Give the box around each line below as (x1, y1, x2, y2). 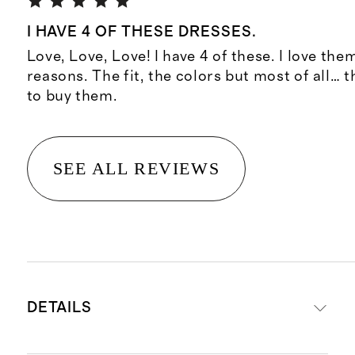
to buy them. (26, 88, 118, 104)
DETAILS (26, 300, 93, 316)
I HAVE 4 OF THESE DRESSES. (26, 24, 257, 40)
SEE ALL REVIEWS (52, 158, 220, 178)
